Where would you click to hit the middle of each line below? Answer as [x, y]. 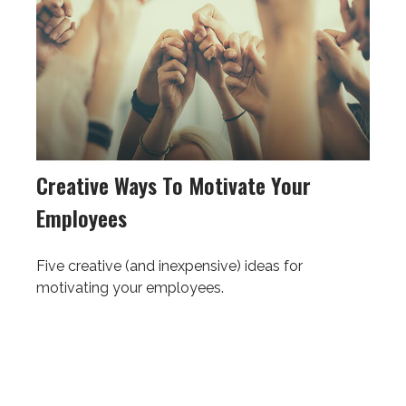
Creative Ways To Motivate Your [174, 184]
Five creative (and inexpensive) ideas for [169, 266]
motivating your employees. [130, 287]
